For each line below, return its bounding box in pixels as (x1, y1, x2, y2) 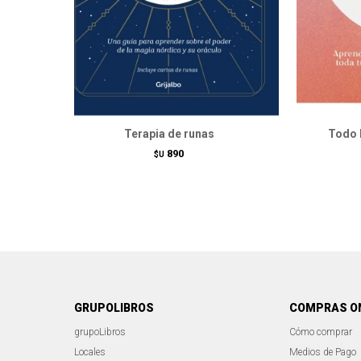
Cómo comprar (288, 326, 352, 338)
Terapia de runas (123, 127, 214, 141)
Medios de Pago (288, 346, 356, 359)
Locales (74, 346, 106, 359)
